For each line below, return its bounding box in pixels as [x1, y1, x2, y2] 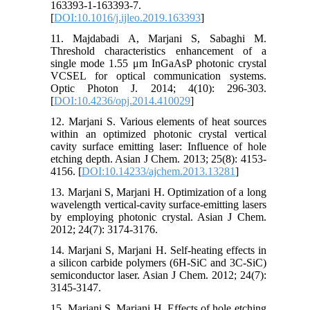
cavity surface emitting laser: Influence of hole [51, 140, 266, 152]
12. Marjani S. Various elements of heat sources [51, 115, 266, 127]
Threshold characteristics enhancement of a [51, 44, 266, 57]
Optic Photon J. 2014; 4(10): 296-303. [51, 82, 266, 94]
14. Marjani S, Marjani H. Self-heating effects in [51, 244, 266, 256]
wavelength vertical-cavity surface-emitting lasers [51, 198, 266, 210]
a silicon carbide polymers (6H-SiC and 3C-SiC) [51, 256, 266, 268]
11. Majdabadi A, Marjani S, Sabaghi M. [51, 32, 266, 44]
